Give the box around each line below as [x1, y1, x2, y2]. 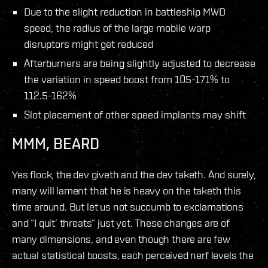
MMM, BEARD [12, 134, 99, 153]
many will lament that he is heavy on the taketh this [12, 184, 241, 197]
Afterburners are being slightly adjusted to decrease [24, 56, 255, 69]
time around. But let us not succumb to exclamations [12, 200, 243, 213]
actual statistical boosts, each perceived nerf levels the [12, 248, 254, 261]
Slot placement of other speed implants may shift [24, 108, 246, 121]
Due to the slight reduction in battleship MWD [24, 5, 226, 18]
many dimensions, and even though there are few [12, 232, 230, 245]
